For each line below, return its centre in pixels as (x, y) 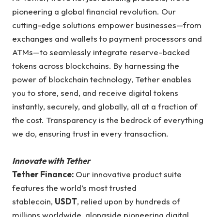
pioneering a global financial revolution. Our (94, 12)
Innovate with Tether (51, 161)
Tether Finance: (44, 174)
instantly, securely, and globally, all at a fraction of (105, 107)
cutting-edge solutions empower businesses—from (107, 25)
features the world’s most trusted (74, 188)
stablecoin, (33, 201)
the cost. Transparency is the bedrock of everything (108, 120)
